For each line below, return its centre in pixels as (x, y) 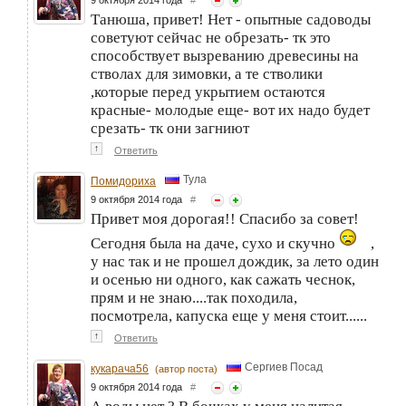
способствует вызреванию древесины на (225, 55)
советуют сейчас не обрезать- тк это (211, 37)
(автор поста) (186, 368)
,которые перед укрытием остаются (208, 92)
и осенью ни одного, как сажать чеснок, (223, 279)
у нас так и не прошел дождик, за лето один (235, 261)
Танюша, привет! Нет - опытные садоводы (231, 19)
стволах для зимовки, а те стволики (207, 73)
